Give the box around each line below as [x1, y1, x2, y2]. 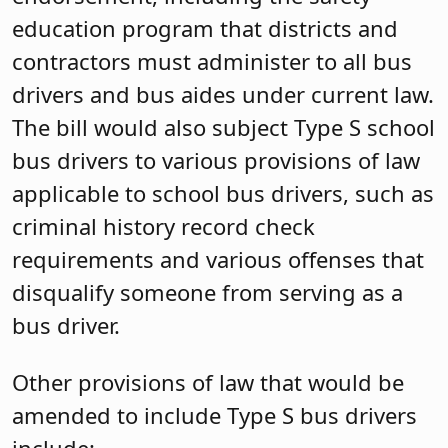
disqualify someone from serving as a [12, 277, 403, 308]
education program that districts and [12, 13, 398, 44]
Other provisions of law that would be [12, 367, 404, 398]
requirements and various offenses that [12, 244, 424, 275]
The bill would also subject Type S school [12, 112, 435, 143]
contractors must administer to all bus [12, 46, 412, 77]
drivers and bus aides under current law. [12, 79, 434, 110]
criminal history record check [12, 211, 315, 242]
